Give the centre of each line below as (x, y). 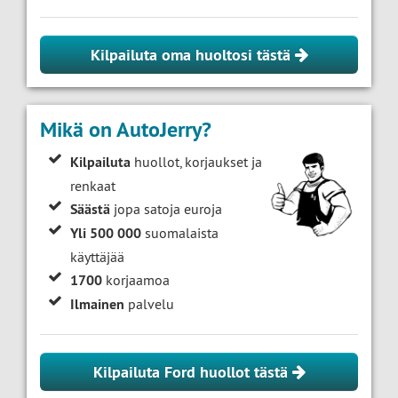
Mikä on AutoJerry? (126, 129)
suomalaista (180, 233)
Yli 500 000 (106, 233)
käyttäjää (98, 257)
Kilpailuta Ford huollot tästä (192, 372)
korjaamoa (136, 280)
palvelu (150, 304)
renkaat (93, 186)
